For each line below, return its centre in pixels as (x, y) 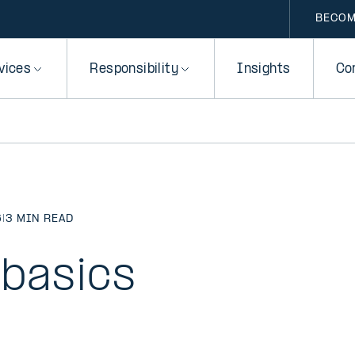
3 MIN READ (40, 219)
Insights (264, 69)
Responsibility (134, 69)
